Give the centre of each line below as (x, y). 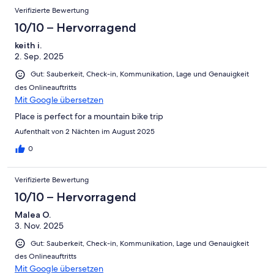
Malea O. (33, 214)
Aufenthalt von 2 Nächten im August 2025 (85, 131)
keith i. (28, 46)
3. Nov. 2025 (39, 225)
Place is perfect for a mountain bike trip (89, 116)
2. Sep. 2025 (39, 57)
